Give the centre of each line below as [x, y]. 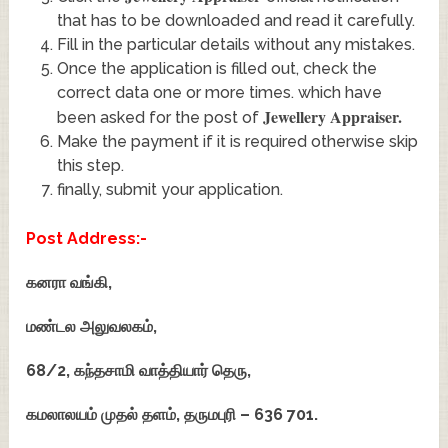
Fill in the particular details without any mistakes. [235, 45]
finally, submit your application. [169, 190]
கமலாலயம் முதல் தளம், [105, 415]
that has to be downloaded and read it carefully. [235, 21]
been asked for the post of [159, 118]
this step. [90, 166]
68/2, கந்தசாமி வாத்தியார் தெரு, [139, 371]
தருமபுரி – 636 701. [251, 415]
